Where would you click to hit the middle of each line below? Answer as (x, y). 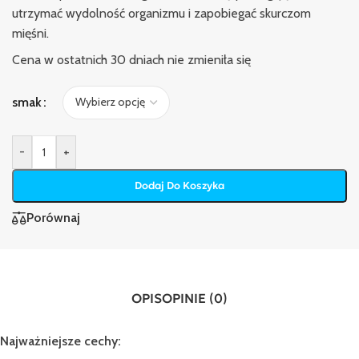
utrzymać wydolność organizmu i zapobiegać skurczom (161, 13)
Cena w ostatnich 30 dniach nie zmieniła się (131, 59)
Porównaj (53, 218)
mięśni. (30, 33)
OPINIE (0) (195, 298)
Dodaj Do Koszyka (179, 185)
